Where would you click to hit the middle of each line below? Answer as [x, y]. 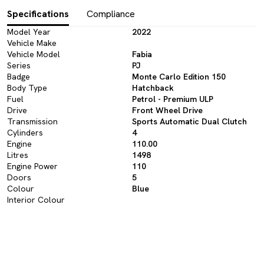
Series [19, 65]
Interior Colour [36, 200]
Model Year [29, 32]
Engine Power [32, 166]
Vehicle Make [32, 43]
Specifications [38, 14]
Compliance [111, 14]
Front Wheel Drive [167, 110]
